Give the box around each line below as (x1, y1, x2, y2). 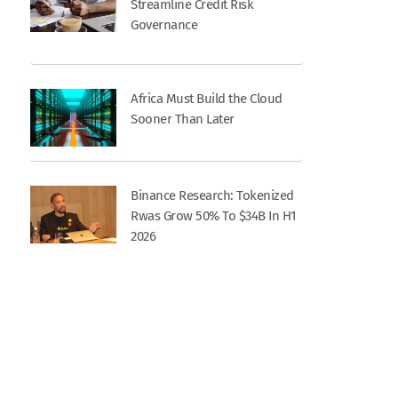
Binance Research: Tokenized (131, 187, 294, 204)
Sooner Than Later (131, 111, 235, 128)
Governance (131, 17, 198, 34)
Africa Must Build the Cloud (131, 91, 283, 107)
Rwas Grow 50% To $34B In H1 (131, 208, 297, 225)
